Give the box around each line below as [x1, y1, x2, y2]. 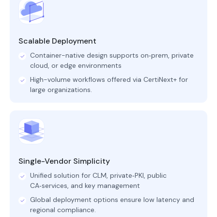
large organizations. [30, 85, 92, 94]
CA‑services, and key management [30, 181, 140, 190]
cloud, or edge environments [30, 61, 122, 70]
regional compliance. [30, 205, 96, 214]
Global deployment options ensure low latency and [30, 195, 194, 204]
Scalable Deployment [18, 35, 96, 46]
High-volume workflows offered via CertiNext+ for [30, 75, 188, 84]
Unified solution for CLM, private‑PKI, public [30, 170, 167, 180]
